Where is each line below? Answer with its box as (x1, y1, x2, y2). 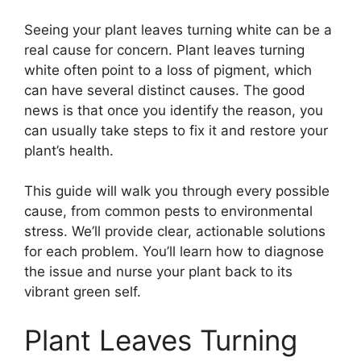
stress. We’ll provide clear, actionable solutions (24, 223, 326, 239)
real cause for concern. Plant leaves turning (24, 41, 305, 58)
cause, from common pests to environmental (24, 203, 313, 219)
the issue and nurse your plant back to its (24, 263, 293, 280)
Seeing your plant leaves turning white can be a (24, 21, 332, 38)
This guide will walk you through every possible (24, 183, 330, 199)
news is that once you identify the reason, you (24, 102, 323, 118)
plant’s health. (24, 142, 114, 159)
